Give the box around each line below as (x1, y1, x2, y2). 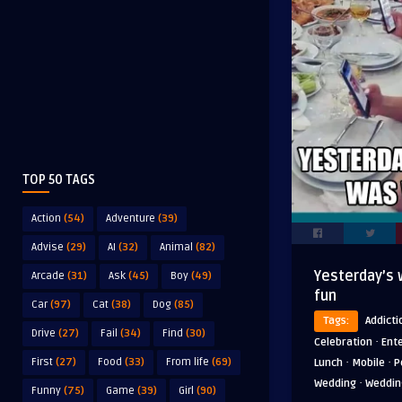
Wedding (314, 377, 356, 391)
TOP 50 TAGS (22, 172, 95, 188)
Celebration (314, 336, 372, 350)
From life (166, 355, 209, 369)
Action (31, 212, 61, 225)
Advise (31, 240, 64, 254)
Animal (160, 240, 193, 254)
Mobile (352, 356, 385, 371)
